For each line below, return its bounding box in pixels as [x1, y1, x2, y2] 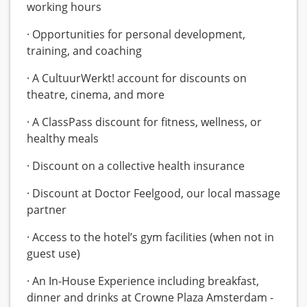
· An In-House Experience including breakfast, [27, 273, 259, 289]
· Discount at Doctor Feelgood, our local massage [27, 186, 280, 201]
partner [27, 202, 66, 218]
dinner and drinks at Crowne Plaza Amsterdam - [27, 290, 273, 306]
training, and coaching [27, 43, 142, 59]
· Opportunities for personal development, [27, 27, 245, 42]
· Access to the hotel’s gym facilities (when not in [27, 230, 274, 245]
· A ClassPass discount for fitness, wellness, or [27, 114, 262, 130]
